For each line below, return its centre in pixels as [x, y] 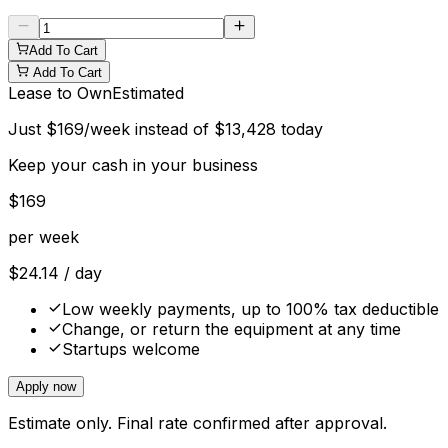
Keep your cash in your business [133, 164]
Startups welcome [131, 348]
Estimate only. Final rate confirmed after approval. [197, 422]
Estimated [148, 92]
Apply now [46, 386]
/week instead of [149, 128]
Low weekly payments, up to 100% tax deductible [250, 308]
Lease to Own [60, 92]
